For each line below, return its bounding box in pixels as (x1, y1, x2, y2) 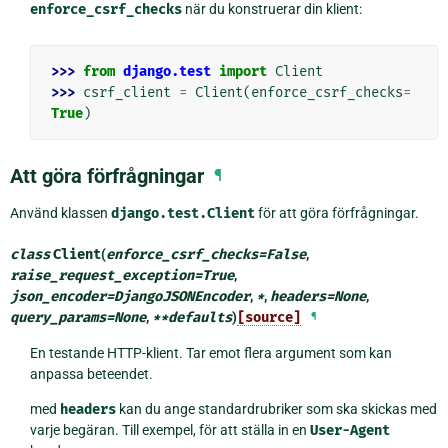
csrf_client (83, 84, 171, 102)
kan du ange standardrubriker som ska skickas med (115, 401, 437, 418)
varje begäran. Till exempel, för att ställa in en (29, 422, 310, 439)
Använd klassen (10, 205, 111, 222)
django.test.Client (111, 205, 255, 223)
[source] (237, 309, 301, 327)
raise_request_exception (10, 267, 194, 285)
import (219, 63, 267, 81)
